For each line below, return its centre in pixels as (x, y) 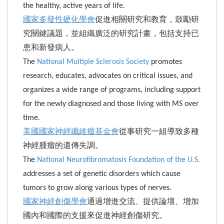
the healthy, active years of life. (74, 6)
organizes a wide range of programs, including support (112, 90)
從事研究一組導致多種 (159, 132)
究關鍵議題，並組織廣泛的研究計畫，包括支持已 (111, 34)
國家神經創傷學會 (55, 202)
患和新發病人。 (51, 48)
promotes (165, 62)
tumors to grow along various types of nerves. (97, 188)
